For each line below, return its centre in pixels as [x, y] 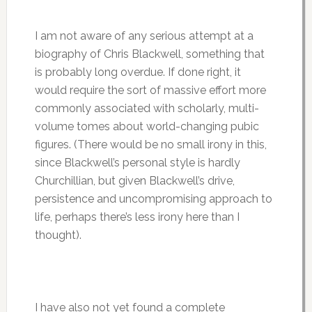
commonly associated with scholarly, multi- [147, 108]
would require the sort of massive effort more [150, 90]
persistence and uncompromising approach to [153, 198]
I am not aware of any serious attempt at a [144, 36]
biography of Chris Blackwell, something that [149, 54]
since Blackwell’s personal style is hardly [137, 162]
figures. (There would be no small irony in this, [150, 144]
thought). [58, 235]
